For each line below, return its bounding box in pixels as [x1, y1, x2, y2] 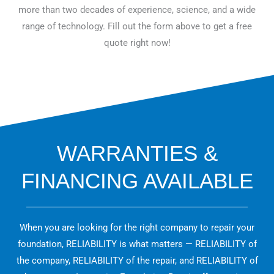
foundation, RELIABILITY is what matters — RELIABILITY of [17, 239, 257, 250]
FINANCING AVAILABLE [21, 169, 253, 193]
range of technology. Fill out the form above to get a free [22, 20, 252, 32]
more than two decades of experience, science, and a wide [18, 4, 256, 15]
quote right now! [103, 37, 171, 48]
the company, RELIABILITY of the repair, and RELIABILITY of [16, 255, 258, 267]
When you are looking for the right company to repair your [20, 222, 254, 234]
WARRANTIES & [56, 141, 218, 166]
